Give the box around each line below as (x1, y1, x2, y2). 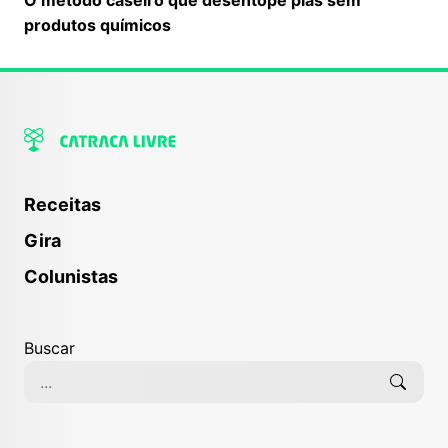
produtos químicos (24, 14, 171, 35)
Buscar (24, 337, 75, 358)
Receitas (24, 193, 101, 215)
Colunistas (24, 265, 118, 287)
